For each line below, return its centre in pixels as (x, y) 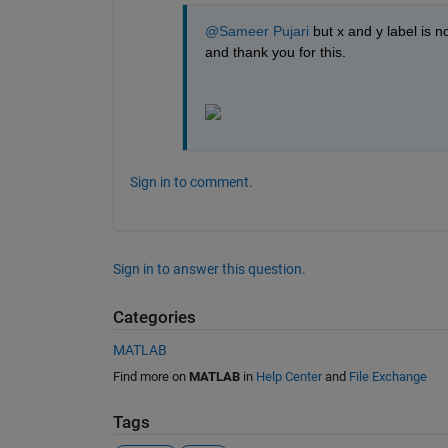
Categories (154, 318)
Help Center (288, 376)
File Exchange (387, 376)
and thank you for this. (275, 52)
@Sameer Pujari (256, 31)
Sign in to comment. (191, 182)
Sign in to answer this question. (209, 269)
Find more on (150, 376)
